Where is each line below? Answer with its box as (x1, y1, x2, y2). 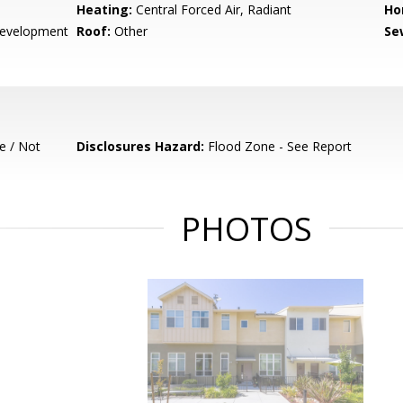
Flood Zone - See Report (204, 138, 353, 155)
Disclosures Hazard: (76, 138, 205, 155)
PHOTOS (181, 207, 312, 251)
